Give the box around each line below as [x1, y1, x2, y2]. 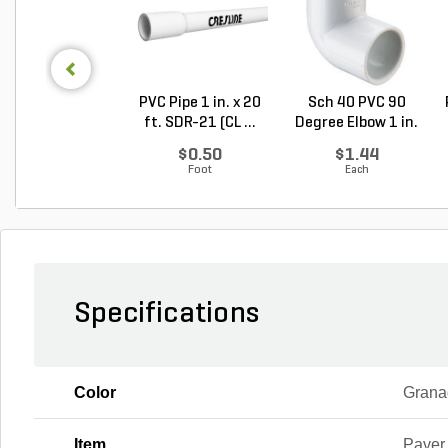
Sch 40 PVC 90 [307, 94, 406, 111]
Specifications [74, 298, 259, 330]
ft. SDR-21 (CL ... [143, 114, 256, 131]
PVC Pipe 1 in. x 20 [138, 94, 261, 111]
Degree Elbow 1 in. [295, 114, 418, 131]
